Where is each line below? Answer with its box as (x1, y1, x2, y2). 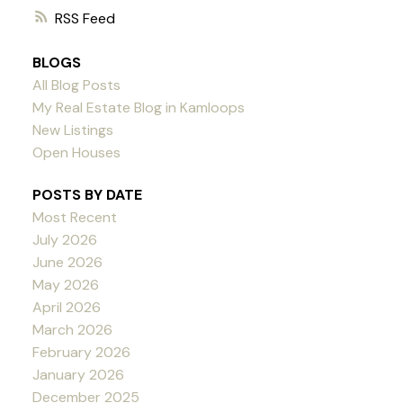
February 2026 (31, 342, 130, 362)
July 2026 (31, 229, 97, 249)
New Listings (31, 120, 113, 139)
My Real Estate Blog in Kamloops (31, 97, 245, 117)
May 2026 (31, 274, 99, 294)
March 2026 (31, 319, 112, 339)
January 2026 (31, 364, 124, 384)
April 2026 (31, 297, 101, 317)
